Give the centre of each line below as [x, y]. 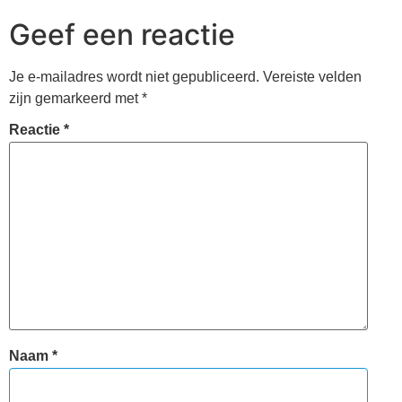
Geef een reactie [122, 35]
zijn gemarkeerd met [75, 99]
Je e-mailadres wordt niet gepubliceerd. [134, 77]
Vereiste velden [312, 77]
